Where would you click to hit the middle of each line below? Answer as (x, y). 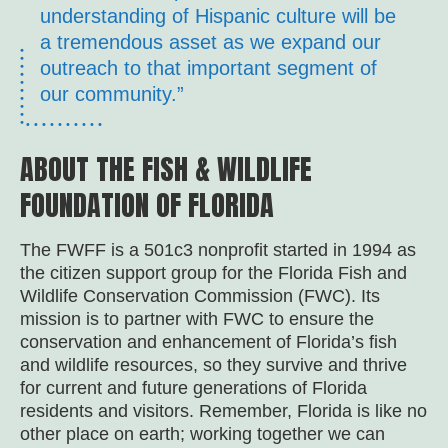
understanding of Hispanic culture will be (218, 16)
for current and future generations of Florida (193, 388)
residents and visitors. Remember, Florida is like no (223, 411)
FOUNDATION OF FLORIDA (147, 205)
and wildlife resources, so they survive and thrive (213, 365)
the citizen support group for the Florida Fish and (213, 273)
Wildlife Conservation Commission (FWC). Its (200, 296)
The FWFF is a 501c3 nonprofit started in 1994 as (218, 250)
